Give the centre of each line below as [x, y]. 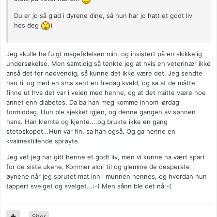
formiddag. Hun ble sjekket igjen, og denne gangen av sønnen [101, 112]
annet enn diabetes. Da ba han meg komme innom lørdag [93, 102]
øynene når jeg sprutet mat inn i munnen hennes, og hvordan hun [107, 177]
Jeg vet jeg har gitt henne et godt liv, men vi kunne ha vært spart [106, 157]
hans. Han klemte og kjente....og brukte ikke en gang [87, 122]
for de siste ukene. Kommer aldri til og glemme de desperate [98, 167]
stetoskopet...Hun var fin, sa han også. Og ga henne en [91, 132]
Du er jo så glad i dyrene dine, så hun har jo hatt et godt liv [103, 15]
